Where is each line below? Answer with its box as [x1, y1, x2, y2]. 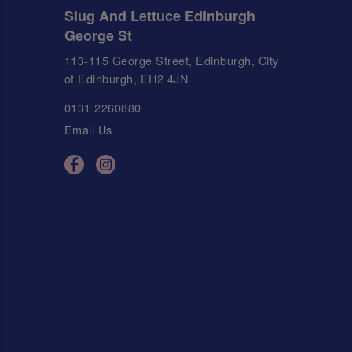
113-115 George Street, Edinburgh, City [64, 51, 279, 68]
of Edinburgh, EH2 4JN [64, 69, 189, 86]
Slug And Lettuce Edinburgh [64, 5, 255, 26]
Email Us [64, 121, 112, 138]
